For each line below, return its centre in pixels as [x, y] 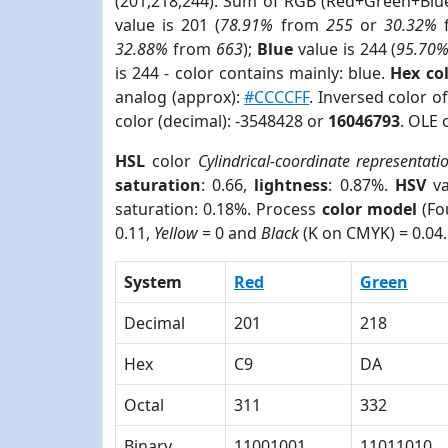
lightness [291, 185]
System [153, 282]
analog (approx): [180, 97]
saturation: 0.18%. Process [218, 209]
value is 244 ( [344, 49]
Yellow [176, 233]
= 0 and [229, 233]
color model [369, 209]
